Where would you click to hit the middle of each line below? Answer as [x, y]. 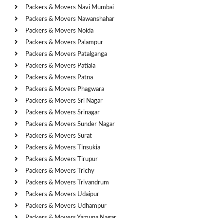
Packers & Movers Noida [59, 31]
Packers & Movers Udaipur [62, 194]
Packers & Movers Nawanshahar [70, 19]
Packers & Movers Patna [59, 77]
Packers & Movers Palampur [64, 42]
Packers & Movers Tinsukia [63, 147]
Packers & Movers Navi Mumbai [70, 7]
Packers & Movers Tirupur [62, 159]
